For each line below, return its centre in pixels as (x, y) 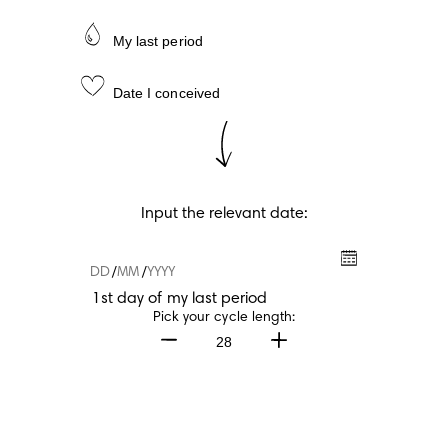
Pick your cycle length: (224, 317)
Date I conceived (166, 92)
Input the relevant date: (224, 213)
